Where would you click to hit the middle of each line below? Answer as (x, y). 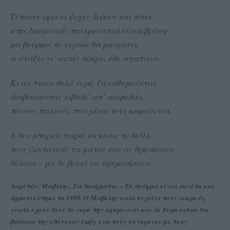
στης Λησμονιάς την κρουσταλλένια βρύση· (89, 30)
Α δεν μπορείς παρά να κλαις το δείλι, (81, 135)
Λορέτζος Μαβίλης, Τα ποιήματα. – (68, 186)
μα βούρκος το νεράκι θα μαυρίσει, (74, 44)
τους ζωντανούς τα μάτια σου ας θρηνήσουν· (93, 148)
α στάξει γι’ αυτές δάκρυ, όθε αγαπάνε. (85, 57)
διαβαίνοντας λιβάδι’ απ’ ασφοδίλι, (77, 96)
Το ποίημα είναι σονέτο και (170, 186)
